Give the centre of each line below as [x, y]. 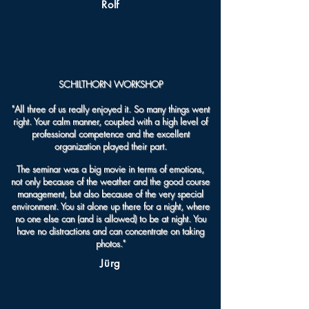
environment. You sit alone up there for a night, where [110, 206]
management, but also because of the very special [110, 194]
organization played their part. [110, 146]
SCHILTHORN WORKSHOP [110, 84]
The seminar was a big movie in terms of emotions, [110, 169]
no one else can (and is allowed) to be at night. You [110, 219]
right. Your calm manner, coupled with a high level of [110, 121]
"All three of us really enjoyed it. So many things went [110, 109]
